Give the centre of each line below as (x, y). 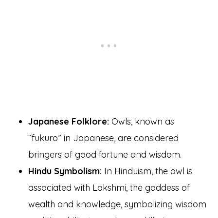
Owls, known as (141, 122)
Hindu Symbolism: (65, 171)
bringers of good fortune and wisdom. (105, 155)
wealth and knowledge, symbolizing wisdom (117, 204)
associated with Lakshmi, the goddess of (109, 188)
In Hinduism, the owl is (147, 171)
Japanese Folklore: (68, 122)
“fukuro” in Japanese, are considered (103, 138)
